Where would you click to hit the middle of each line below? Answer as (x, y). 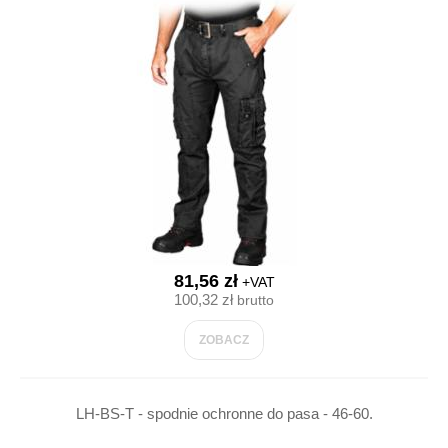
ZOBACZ (224, 340)
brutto (253, 300)
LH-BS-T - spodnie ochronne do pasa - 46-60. (224, 413)
